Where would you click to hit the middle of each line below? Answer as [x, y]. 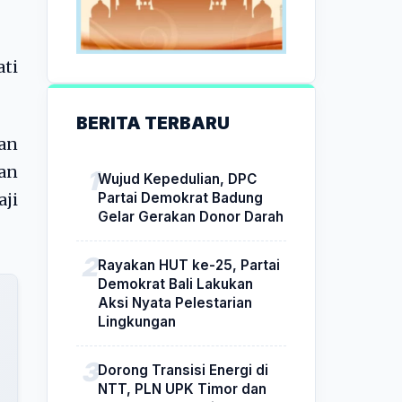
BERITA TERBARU [153, 122]
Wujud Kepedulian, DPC [177, 179]
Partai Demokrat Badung [180, 197]
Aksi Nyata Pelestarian [175, 302]
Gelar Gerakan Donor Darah [191, 216]
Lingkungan [137, 321]
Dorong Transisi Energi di [183, 370]
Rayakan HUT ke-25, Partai [189, 265]
